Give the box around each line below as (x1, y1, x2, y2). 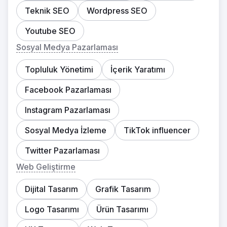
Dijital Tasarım (25, 184, 78, 194)
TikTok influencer (124, 125, 191, 135)
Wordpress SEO (87, 6, 147, 16)
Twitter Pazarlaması (25, 145, 100, 156)
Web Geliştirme (16, 162, 75, 172)
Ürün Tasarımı (96, 204, 148, 214)
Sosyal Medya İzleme (25, 125, 106, 135)
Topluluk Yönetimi (25, 64, 93, 74)
